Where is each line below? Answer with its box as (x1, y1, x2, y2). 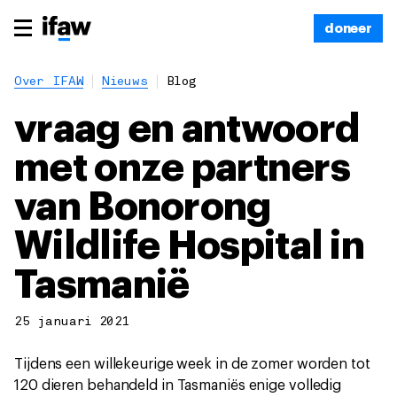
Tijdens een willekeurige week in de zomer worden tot (14, 357, 370, 371)
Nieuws (102, 76, 148, 88)
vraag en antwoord (14, 110, 360, 149)
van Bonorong (14, 188, 271, 227)
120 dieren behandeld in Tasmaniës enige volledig (14, 378, 342, 393)
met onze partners (14, 149, 351, 188)
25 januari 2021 (14, 316, 130, 328)
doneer (323, 21, 372, 35)
